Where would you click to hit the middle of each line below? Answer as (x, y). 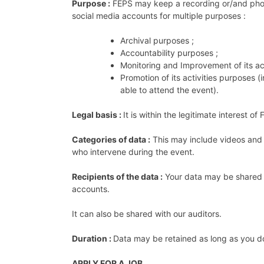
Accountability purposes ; (169, 52)
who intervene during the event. (134, 151)
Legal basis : (98, 114)
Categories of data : (111, 139)
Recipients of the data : (117, 176)
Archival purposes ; (157, 40)
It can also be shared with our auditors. (148, 213)
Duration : (93, 238)
